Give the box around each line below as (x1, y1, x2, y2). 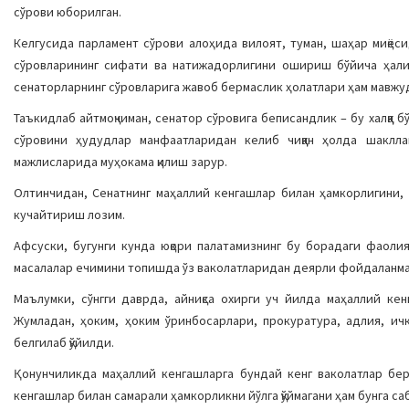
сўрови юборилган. (14, 4, 121, 20)
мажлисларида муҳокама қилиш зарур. (14, 153, 227, 170)
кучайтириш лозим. (14, 206, 125, 223)
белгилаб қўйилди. (14, 334, 114, 351)
